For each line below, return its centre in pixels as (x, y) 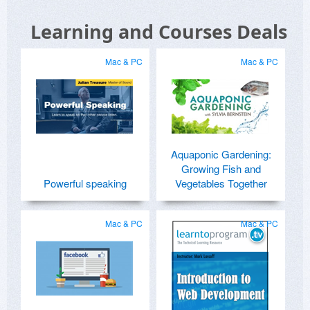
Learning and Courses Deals (158, 32)
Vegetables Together (221, 183)
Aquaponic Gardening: (221, 154)
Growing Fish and (221, 169)
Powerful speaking (85, 183)
